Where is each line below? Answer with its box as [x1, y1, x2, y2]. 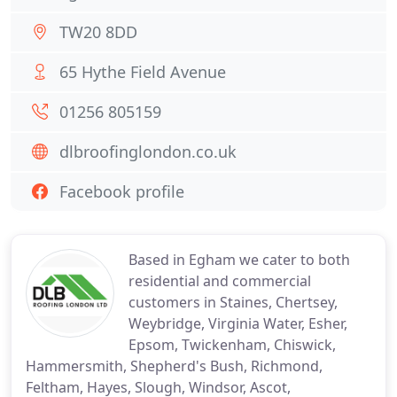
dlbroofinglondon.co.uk [59, 141, 237, 162]
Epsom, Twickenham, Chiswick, [128, 335, 336, 354]
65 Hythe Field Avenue [59, 61, 226, 82]
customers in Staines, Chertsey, [128, 292, 338, 312]
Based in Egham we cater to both [128, 250, 350, 269]
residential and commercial [128, 271, 311, 291]
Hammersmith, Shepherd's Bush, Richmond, [26, 356, 323, 376]
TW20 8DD [59, 21, 137, 43]
